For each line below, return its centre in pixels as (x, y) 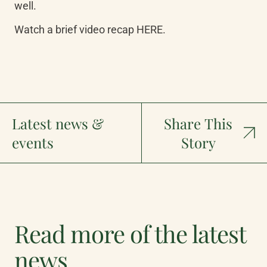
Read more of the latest (130, 233)
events (33, 142)
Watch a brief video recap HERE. (90, 30)
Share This (198, 123)
